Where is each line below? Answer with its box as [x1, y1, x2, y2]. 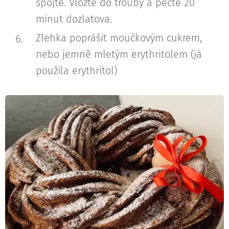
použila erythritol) [36, 64, 117, 77]
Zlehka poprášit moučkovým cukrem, [36, 31, 202, 44]
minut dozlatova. [36, 12, 115, 25]
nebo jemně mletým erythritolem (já [36, 48, 202, 60]
